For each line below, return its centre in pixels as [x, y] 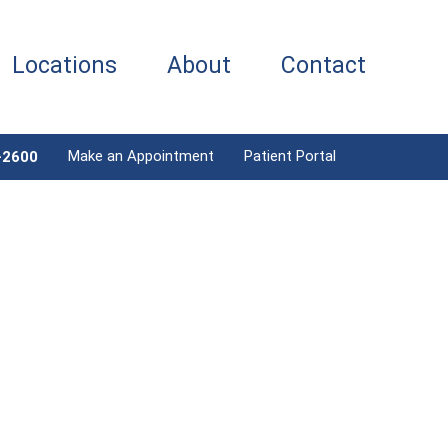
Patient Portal [290, 156]
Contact [323, 65]
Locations [64, 65]
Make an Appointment [141, 156]
